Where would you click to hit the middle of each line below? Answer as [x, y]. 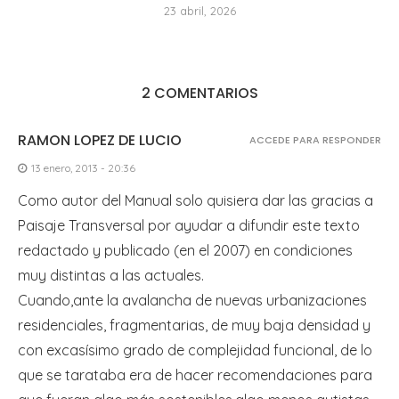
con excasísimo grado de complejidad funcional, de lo [195, 350]
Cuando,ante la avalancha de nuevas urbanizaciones [192, 301]
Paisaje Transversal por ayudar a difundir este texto [189, 226]
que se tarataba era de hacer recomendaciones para [195, 375]
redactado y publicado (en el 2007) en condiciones [185, 251]
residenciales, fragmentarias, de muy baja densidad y [194, 326]
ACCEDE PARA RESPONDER [315, 140]
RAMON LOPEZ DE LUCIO [100, 141]
